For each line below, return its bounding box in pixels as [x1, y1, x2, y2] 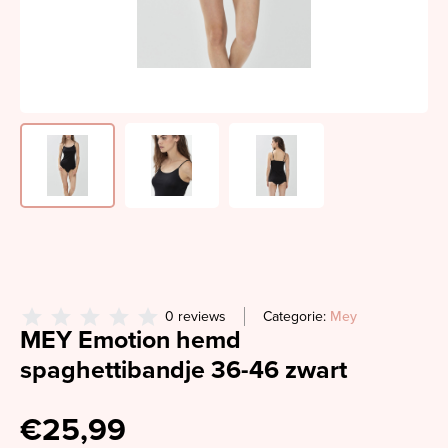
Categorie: [263, 308, 330, 325]
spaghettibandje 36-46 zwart [20, 355, 347, 385]
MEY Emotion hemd [20, 325, 241, 355]
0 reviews [165, 308, 226, 325]
